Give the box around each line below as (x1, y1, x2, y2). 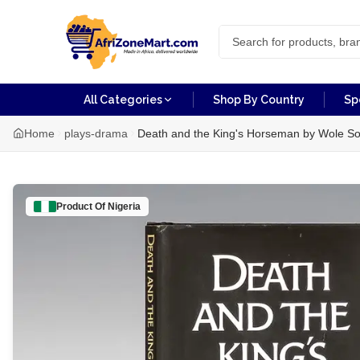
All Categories (84, 93, 162, 106)
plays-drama (64, 127, 128, 140)
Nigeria (108, 201, 141, 212)
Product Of (56, 201, 108, 212)
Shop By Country (213, 93, 305, 106)
